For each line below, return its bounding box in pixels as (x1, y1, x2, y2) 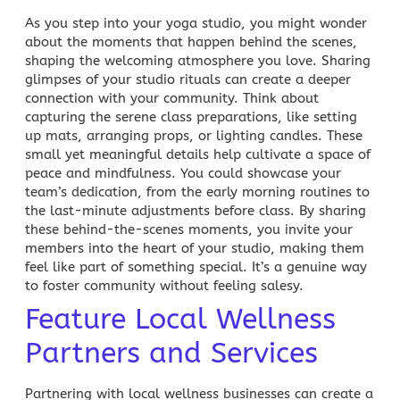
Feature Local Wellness (25, 302, 336, 336)
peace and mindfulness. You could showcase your (25, 164, 341, 181)
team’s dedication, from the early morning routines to (25, 183, 370, 200)
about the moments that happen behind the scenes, (25, 33, 357, 50)
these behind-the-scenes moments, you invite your (25, 221, 353, 237)
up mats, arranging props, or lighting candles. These (25, 127, 362, 144)
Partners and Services (25, 336, 318, 370)
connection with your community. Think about (25, 89, 319, 106)
